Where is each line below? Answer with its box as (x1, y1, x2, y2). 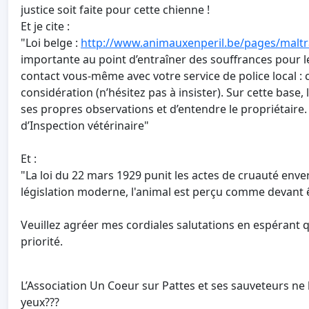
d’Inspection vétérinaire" (21, 118, 149, 134)
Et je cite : (21, 19, 70, 34)
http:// (81, 35, 114, 51)
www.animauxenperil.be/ (114, 35, 244, 51)
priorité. (21, 234, 63, 250)
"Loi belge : (21, 35, 81, 51)
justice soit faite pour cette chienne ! (21, 2, 210, 18)
